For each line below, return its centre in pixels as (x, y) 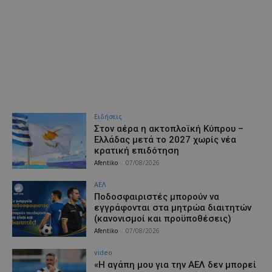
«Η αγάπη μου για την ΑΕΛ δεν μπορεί (175, 264)
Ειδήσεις (108, 117)
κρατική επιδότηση (137, 151)
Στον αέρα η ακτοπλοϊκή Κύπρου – (169, 129)
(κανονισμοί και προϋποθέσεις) (163, 219)
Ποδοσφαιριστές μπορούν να (157, 197)
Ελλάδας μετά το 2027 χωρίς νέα (165, 140)
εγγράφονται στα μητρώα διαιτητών (173, 208)
